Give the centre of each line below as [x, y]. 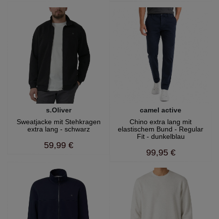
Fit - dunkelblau [161, 136]
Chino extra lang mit [161, 121]
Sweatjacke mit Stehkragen [58, 121]
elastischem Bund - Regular [161, 129]
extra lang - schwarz [58, 129]
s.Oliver [58, 110]
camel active [161, 110]
